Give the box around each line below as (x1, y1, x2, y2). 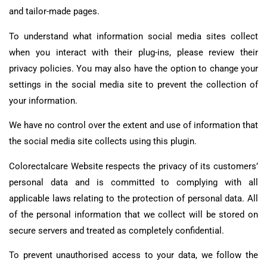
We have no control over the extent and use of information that (9, 120, 258, 131)
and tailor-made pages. (9, 6, 100, 17)
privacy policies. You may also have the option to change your (9, 63, 258, 74)
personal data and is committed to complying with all (9, 176, 258, 188)
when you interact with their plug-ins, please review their (9, 46, 258, 58)
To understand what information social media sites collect (9, 30, 258, 42)
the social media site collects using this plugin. (9, 136, 197, 147)
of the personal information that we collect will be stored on (9, 209, 258, 220)
